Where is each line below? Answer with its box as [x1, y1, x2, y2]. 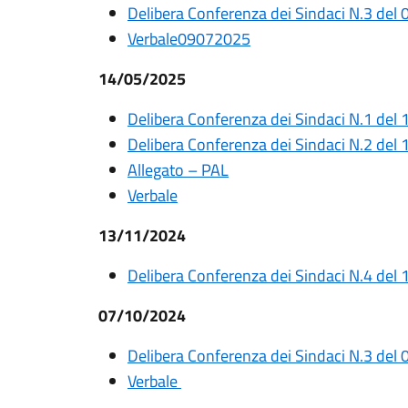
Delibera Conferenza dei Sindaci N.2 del [127, 132, 401, 157]
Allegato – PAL [127, 158, 229, 182]
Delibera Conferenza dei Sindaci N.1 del [127, 107, 401, 131]
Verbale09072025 [127, 26, 250, 51]
